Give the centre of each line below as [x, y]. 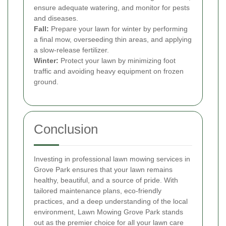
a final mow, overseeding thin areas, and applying [113, 39]
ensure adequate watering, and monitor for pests [112, 7]
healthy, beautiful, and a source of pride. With [106, 180]
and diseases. [56, 18]
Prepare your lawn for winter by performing [118, 29]
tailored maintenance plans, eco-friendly [98, 190]
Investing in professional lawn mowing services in [112, 159]
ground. [46, 81]
